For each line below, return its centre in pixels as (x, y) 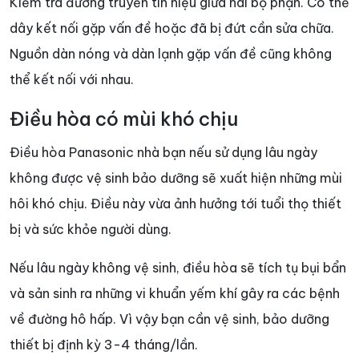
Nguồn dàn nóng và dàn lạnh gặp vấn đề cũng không (171, 53)
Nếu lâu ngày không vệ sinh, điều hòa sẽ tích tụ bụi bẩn (178, 267)
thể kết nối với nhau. (72, 79)
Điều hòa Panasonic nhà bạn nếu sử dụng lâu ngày (163, 152)
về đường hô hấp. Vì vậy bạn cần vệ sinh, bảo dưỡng (169, 319)
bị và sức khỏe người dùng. (91, 229)
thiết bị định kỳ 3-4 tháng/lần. (104, 344)
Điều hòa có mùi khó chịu (124, 119)
